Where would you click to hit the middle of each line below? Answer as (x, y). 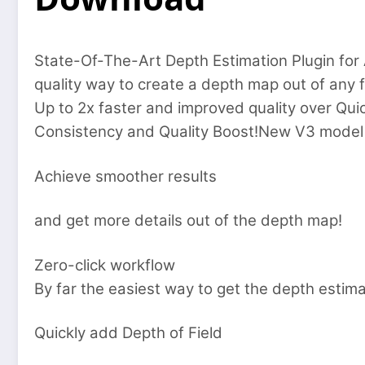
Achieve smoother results (125, 176)
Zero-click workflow (105, 265)
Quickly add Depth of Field (128, 333)
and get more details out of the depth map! (188, 221)
